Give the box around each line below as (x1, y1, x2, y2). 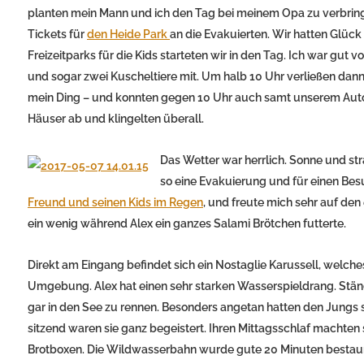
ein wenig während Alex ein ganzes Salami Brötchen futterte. (28, 216, 346, 230)
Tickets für (28, 27, 87, 41)
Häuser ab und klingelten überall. (28, 111, 204, 125)
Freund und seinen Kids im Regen (28, 195, 203, 209)
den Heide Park (87, 27, 170, 41)
